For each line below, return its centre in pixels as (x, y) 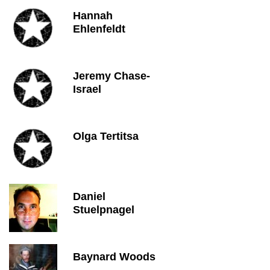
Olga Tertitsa (106, 136)
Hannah (93, 16)
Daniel (89, 196)
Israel (87, 89)
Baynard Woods (114, 257)
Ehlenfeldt (99, 29)
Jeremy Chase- (111, 76)
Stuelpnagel (104, 210)
